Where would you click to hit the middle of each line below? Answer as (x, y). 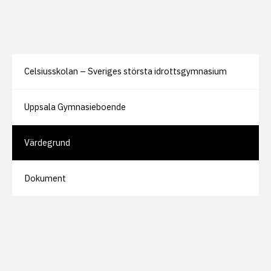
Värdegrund (47, 142)
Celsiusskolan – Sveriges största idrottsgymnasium (126, 71)
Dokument (45, 178)
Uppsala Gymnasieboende (75, 106)
